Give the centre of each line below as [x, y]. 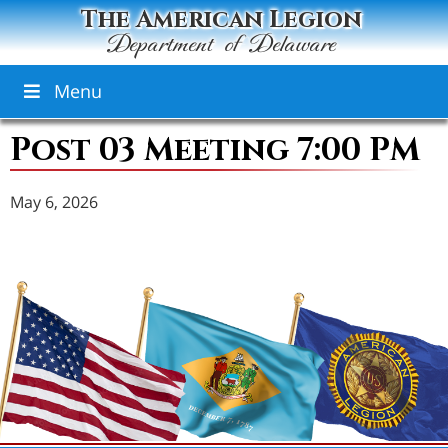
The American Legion [221, 20]
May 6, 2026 [54, 202]
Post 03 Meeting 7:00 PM [215, 150]
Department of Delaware [221, 45]
